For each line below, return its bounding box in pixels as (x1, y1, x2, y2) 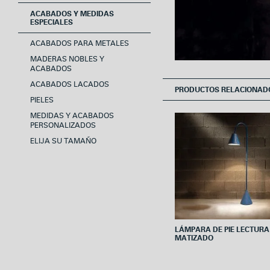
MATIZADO (175, 234, 213, 242)
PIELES (30, 96, 54, 105)
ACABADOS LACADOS (30, 80, 109, 89)
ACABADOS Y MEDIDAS (30, 10, 114, 17)
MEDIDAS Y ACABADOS (30, 111, 114, 121)
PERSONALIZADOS (30, 121, 96, 130)
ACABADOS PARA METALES (30, 39, 129, 48)
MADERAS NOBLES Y (30, 55, 104, 64)
